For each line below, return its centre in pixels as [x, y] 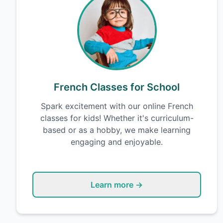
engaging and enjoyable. [117, 142]
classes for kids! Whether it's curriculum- [117, 118]
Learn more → [117, 185]
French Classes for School [117, 87]
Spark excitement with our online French [117, 106]
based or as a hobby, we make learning [117, 130]
